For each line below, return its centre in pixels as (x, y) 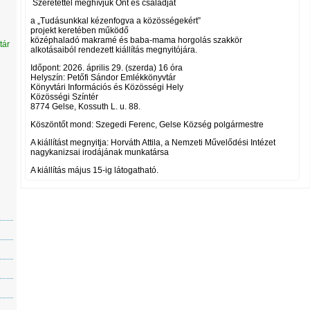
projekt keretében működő (80, 30)
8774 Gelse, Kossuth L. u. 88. (85, 107)
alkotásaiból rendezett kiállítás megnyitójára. (114, 50)
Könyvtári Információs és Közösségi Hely (107, 87)
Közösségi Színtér (64, 97)
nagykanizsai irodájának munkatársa (100, 152)
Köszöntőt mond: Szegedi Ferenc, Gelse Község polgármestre (147, 125)
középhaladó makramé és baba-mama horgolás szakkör (136, 40)
